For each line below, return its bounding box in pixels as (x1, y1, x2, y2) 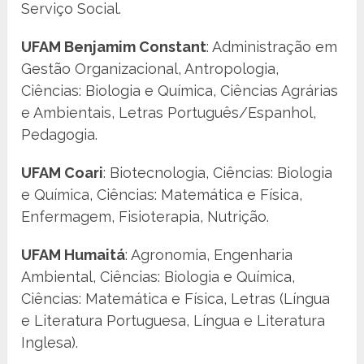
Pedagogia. (21, 126, 98, 144)
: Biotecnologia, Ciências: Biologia (103, 164, 333, 182)
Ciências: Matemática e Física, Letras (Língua (21, 290, 331, 308)
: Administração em (206, 38, 338, 56)
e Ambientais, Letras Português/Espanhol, (21, 104, 317, 122)
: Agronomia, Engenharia (125, 246, 293, 264)
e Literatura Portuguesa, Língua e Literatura (21, 312, 326, 330)
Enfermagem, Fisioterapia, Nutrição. (21, 208, 270, 226)
